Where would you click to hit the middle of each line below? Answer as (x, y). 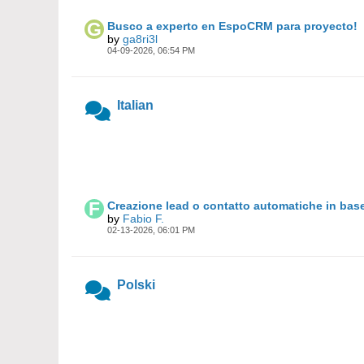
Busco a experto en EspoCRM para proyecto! (232, 26)
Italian (135, 105)
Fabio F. (143, 219)
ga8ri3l (140, 39)
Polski (136, 285)
